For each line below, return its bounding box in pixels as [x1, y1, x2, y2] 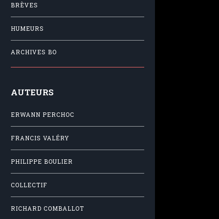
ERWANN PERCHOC [11, 111, 74, 119]
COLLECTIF [11, 181, 47, 189]
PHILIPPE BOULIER [11, 158, 73, 166]
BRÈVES [11, 1, 38, 9]
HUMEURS [11, 24, 44, 32]
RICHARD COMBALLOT [11, 205, 84, 213]
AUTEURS [11, 87, 54, 98]
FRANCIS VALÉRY [11, 134, 69, 142]
